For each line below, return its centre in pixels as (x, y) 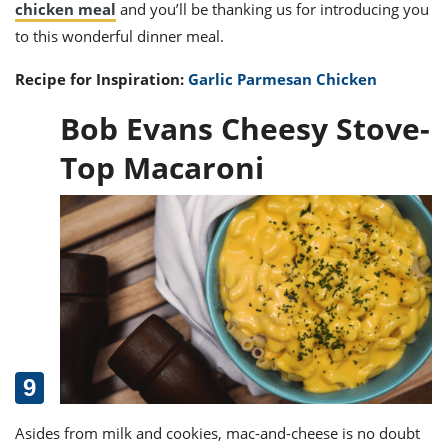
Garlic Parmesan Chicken (282, 78)
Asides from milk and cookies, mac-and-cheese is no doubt (217, 433)
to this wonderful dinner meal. (119, 35)
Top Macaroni (161, 167)
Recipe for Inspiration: (101, 78)
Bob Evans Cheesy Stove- (244, 128)
